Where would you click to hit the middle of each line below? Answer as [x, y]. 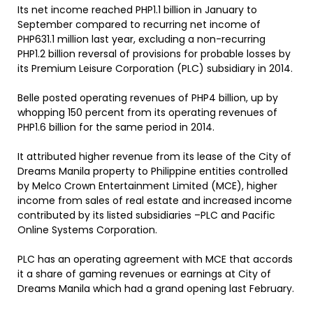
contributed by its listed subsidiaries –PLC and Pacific [146, 215]
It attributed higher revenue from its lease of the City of [154, 156]
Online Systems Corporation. [87, 230]
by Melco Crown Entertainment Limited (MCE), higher [147, 186]
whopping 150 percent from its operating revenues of [147, 112]
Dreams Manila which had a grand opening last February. [156, 289]
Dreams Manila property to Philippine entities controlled [153, 171]
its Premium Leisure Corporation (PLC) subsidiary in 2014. [155, 68]
